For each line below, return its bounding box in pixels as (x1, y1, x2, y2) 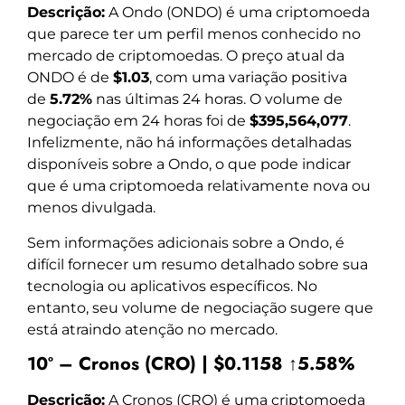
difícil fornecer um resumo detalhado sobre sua (27, 255, 368, 273)
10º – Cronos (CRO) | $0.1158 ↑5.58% (27, 351, 354, 378)
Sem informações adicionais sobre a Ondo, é (27, 233, 344, 251)
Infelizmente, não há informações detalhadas (27, 134, 352, 152)
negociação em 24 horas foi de (27, 112, 250, 130)
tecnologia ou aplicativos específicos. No (27, 277, 317, 295)
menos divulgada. (27, 199, 155, 217)
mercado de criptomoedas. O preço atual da (27, 47, 344, 65)
